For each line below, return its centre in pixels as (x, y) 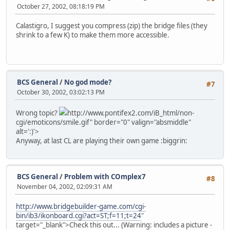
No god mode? (88, 82)
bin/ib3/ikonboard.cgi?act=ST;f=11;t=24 (79, 215)
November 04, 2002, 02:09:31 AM (65, 187)
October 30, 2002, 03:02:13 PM (61, 92)
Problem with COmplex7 (105, 177)
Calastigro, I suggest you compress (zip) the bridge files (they (112, 25)
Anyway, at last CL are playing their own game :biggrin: (102, 140)
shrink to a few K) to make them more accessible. (93, 35)
